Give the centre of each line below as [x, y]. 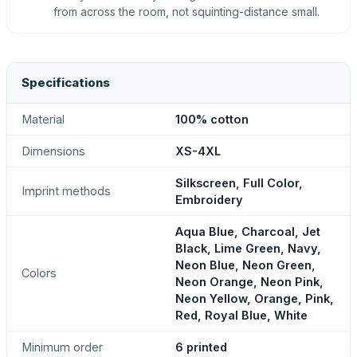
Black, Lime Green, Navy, [248, 248]
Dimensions [53, 151]
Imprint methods [66, 191]
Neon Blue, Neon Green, [245, 265]
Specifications [66, 82]
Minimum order [62, 347]
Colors [39, 273]
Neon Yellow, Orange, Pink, [255, 298]
